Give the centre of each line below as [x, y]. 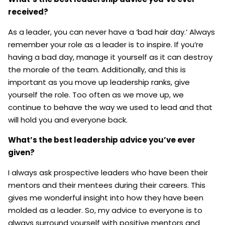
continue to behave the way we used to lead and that [110, 107]
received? [28, 12]
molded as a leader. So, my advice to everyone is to [105, 210]
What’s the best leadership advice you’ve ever [102, 140]
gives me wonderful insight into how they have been [106, 197]
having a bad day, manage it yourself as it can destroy [110, 57]
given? [21, 152]
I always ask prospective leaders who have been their [108, 172]
